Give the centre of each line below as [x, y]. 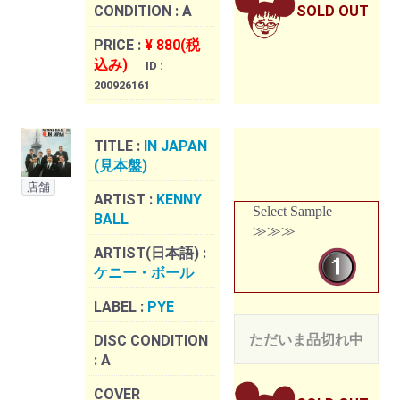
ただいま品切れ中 [306, 340]
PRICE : [119, 46]
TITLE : [119, 146]
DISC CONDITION [151, 341]
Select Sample [292, 212]
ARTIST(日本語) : [150, 254]
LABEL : [121, 307]
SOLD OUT [333, 12]
